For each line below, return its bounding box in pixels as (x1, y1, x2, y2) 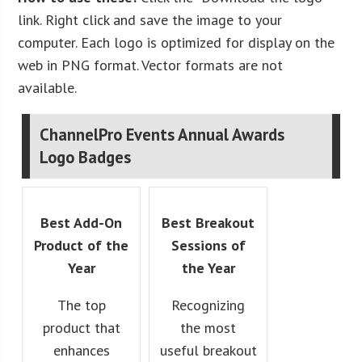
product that (42, 318, 120, 337)
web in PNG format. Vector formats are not (18, 55, 284, 74)
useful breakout (159, 340, 257, 360)
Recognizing (171, 295, 246, 314)
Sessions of (170, 235, 246, 255)
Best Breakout (162, 213, 255, 232)
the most (180, 318, 237, 337)
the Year (181, 258, 235, 277)
